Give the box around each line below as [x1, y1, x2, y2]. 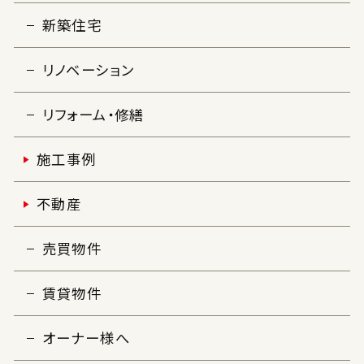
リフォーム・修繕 [41, 106, 145, 123]
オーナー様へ [41, 329, 130, 347]
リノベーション [41, 61, 135, 79]
